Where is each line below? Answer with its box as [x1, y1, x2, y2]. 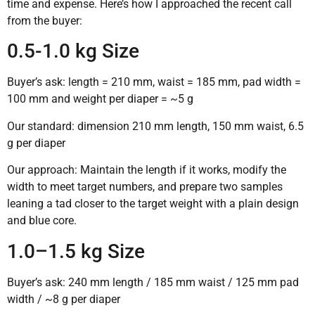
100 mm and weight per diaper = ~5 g [7, 92, 193, 106]
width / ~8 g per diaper [7, 292, 120, 306]
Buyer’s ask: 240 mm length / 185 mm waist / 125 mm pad [7, 275, 299, 289]
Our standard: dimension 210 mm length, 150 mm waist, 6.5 [7, 119, 304, 133]
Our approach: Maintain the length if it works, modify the [7, 163, 286, 177]
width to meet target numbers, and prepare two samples [7, 180, 283, 194]
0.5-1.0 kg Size [7, 39, 139, 63]
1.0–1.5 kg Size [7, 239, 145, 263]
